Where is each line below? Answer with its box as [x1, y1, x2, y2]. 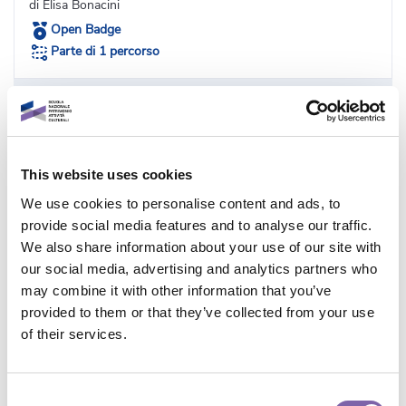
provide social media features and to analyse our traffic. [21, 217, 372, 233]
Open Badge [51, 21, 121, 39]
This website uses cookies [21, 167, 193, 182]
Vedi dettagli [263, 105, 342, 124]
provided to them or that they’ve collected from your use [21, 304, 374, 320]
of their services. [21, 325, 127, 342]
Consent [6, 388, 57, 404]
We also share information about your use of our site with [21, 238, 382, 255]
